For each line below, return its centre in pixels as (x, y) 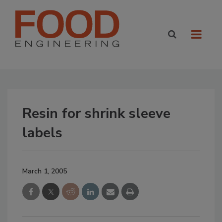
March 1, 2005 (45, 171)
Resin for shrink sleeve (96, 113)
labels (42, 133)
